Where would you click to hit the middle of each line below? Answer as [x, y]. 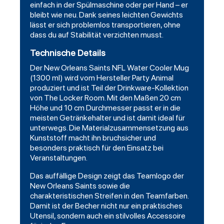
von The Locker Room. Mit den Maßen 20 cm [105, 98]
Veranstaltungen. [59, 158]
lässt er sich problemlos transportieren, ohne [105, 25]
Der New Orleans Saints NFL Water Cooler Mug [109, 68]
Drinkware [134, 88]
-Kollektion [170, 88]
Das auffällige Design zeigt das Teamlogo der [107, 176]
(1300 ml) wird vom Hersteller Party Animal [102, 78]
